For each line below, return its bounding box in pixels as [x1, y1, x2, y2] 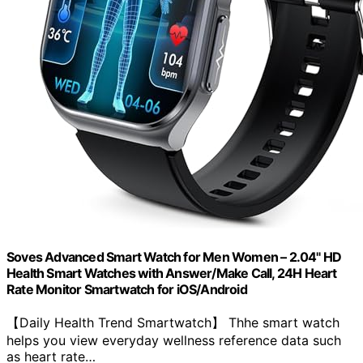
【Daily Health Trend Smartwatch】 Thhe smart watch [6, 314, 340, 331]
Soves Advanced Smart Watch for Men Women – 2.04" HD [6, 249, 342, 266]
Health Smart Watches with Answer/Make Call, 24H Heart [6, 265, 337, 282]
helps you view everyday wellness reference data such [6, 332, 341, 349]
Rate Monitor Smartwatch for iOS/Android [6, 281, 247, 298]
